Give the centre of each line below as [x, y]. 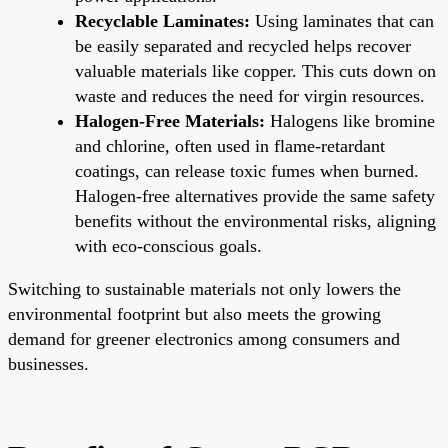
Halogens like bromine [350, 120]
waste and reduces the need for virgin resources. [250, 95]
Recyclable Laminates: [162, 20]
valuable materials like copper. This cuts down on [255, 70]
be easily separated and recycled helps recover [243, 45]
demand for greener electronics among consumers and [204, 338]
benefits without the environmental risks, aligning [255, 220]
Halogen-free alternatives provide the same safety [255, 195]
